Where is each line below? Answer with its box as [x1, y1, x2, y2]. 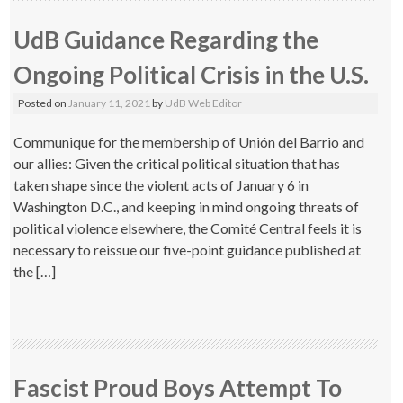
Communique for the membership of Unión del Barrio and [13, 133, 365, 150]
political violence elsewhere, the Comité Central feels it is [13, 219, 363, 237]
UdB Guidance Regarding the [13, 25, 319, 54]
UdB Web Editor [165, 96, 243, 110]
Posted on [18, 96, 69, 110]
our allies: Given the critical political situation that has [13, 155, 341, 172]
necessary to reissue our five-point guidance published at [13, 241, 362, 258]
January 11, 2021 [68, 96, 151, 110]
